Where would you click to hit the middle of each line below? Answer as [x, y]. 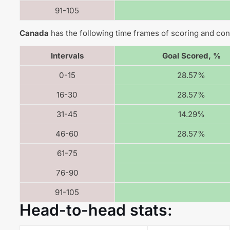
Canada [34, 33]
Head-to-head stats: [96, 210]
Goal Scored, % [191, 55]
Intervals [67, 55]
